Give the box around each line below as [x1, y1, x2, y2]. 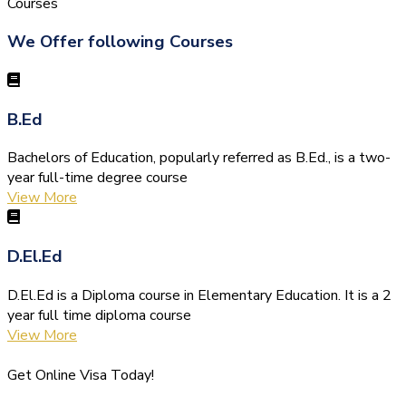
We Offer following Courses [7, 30, 233, 54]
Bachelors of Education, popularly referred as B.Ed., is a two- [7, 148, 391, 169]
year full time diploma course [7, 304, 191, 325]
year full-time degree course [7, 168, 188, 188]
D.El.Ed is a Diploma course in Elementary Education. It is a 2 [7, 285, 391, 305]
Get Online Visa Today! [7, 364, 154, 385]
